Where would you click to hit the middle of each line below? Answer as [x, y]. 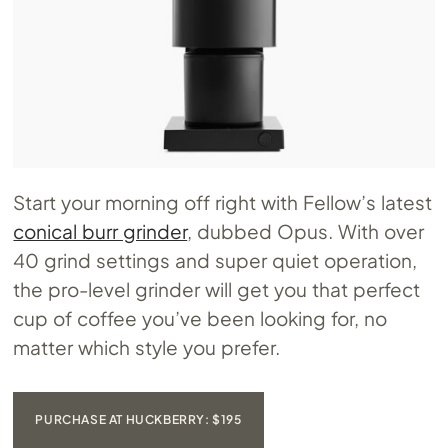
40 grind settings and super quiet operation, [215, 260]
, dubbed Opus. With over [305, 231]
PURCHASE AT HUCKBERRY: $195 [138, 420]
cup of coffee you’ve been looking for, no [200, 318]
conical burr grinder [100, 231]
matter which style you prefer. [147, 347]
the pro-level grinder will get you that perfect [216, 289]
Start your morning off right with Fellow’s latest [222, 202]
